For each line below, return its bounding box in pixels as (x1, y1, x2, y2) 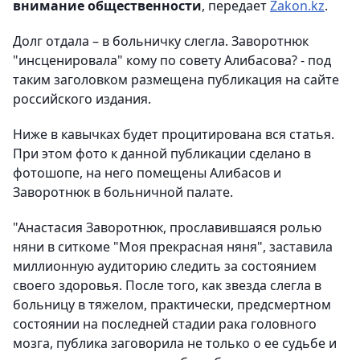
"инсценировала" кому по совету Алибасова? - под (13, 51, 331, 70)
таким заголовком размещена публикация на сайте (13, 71, 339, 89)
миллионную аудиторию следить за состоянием (13, 257, 317, 276)
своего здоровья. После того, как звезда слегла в (13, 276, 321, 295)
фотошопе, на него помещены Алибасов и (13, 164, 281, 182)
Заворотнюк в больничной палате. (13, 183, 233, 202)
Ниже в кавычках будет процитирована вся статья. (13, 125, 334, 144)
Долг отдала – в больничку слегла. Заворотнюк (13, 32, 309, 51)
